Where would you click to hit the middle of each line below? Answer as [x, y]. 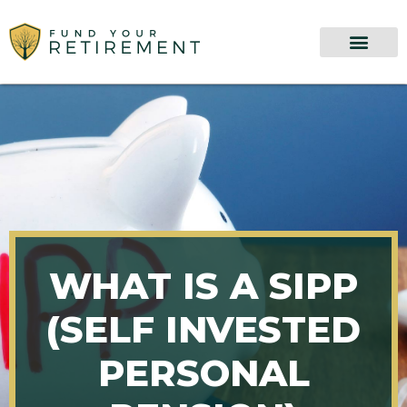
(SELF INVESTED [203, 329]
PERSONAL [203, 373]
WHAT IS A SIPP [203, 286]
